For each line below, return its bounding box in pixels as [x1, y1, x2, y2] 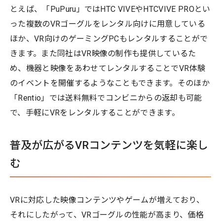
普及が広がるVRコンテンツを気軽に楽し [10, 139, 208, 151]
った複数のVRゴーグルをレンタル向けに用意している [10, 19, 206, 29]
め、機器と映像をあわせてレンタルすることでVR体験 [10, 63, 205, 73]
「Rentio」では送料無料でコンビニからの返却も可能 [10, 93, 202, 103]
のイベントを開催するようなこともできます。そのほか [10, 78, 210, 88]
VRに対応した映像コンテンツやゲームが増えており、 [10, 195, 205, 205]
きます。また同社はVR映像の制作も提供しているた [10, 48, 196, 58]
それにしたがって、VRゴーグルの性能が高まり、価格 [10, 210, 204, 220]
